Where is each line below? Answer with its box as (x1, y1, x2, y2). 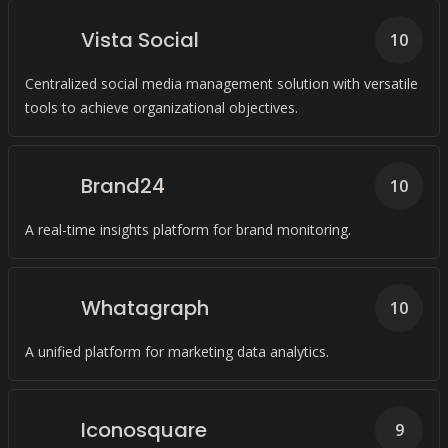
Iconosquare (81, 416, 207, 444)
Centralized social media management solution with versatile (25, 74, 418, 93)
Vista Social (81, 26, 199, 54)
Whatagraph (81, 294, 209, 322)
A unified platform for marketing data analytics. (25, 342, 329, 361)
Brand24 (81, 172, 165, 200)
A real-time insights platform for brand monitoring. (25, 220, 351, 239)
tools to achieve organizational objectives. (25, 98, 298, 117)
